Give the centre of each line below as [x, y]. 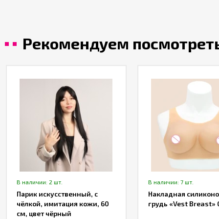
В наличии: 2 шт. [39, 182]
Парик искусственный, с [57, 194]
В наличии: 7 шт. [171, 182]
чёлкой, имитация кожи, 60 [63, 204]
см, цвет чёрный [44, 213]
